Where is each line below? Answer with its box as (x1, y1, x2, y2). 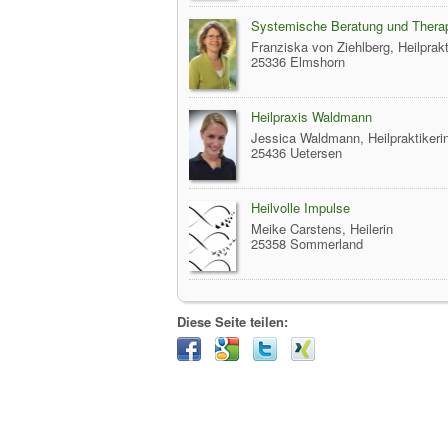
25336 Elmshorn (251, 52, 345, 71)
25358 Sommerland (251, 234, 363, 253)
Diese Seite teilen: (177, 312, 288, 331)
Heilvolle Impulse (251, 198, 350, 217)
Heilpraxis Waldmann (251, 107, 372, 126)
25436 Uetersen (251, 143, 342, 162)
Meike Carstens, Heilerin (251, 219, 393, 238)
